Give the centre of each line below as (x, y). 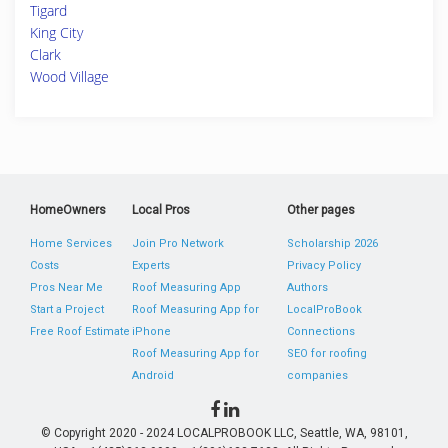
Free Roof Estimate (80, 331)
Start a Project (67, 309)
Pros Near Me (66, 287)
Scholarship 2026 (332, 243)
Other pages (320, 210)
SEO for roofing (326, 353)
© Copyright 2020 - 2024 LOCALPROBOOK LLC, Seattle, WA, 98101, (224, 433)
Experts (151, 265)
